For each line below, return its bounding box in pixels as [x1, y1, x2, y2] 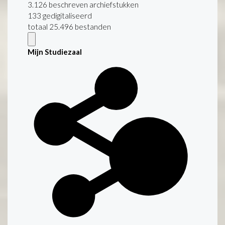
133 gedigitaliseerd [28, 11, 92, 20]
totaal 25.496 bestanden [28, 22, 111, 31]
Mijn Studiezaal [28, 47, 82, 56]
